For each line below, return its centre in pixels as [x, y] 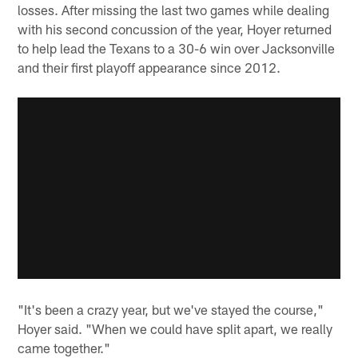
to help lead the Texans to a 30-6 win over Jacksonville [177, 48]
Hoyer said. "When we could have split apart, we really [175, 329]
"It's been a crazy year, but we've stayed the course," [171, 310]
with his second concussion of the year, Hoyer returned [175, 28]
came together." [64, 348]
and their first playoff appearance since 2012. [149, 67]
